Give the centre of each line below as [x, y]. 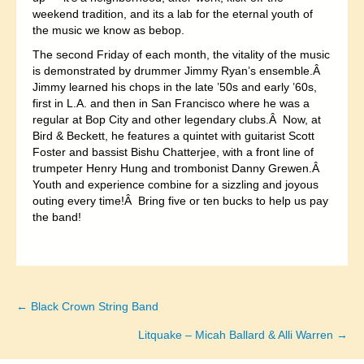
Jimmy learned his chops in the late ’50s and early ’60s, [175, 87]
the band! [57, 217]
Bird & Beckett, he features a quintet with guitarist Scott [173, 135]
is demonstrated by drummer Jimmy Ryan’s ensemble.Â [178, 70]
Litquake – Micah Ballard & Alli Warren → [243, 334]
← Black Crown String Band [87, 306]
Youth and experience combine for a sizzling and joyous [175, 184]
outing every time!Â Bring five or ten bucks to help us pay [180, 200]
